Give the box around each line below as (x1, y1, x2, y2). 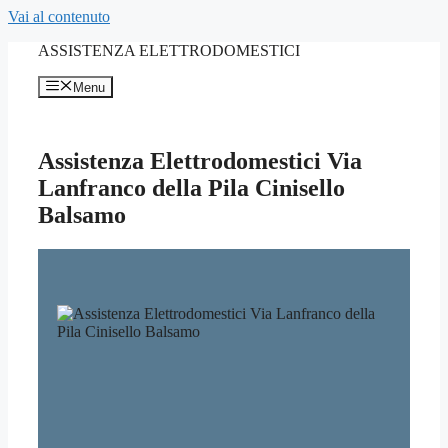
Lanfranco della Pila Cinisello (38, 175, 345, 202)
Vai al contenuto (8, 8, 110, 25)
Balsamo (38, 202, 126, 229)
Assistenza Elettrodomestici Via (38, 148, 362, 175)
